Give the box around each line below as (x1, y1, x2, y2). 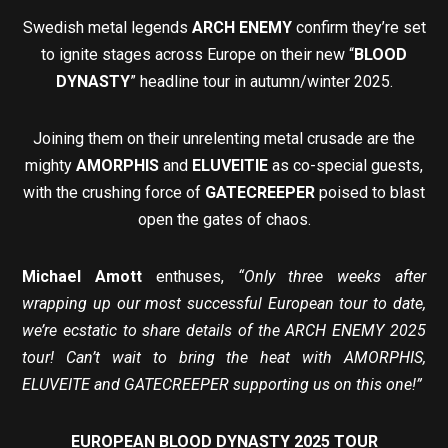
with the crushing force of (23, 182, 205, 202)
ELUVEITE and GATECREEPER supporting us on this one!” (22, 374, 423, 394)
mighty (25, 155, 76, 175)
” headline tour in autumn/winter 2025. (129, 71, 393, 91)
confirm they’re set (291, 17, 426, 37)
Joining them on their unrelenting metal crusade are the (33, 128, 415, 148)
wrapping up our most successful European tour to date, (22, 293, 426, 313)
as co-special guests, (272, 155, 423, 175)
